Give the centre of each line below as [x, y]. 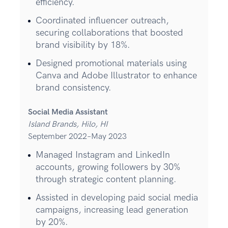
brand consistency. [74, 88]
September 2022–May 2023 [77, 137]
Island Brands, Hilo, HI [68, 125]
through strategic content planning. [106, 180]
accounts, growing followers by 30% [108, 167]
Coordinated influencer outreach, [102, 21]
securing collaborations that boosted [109, 33]
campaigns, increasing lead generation [112, 210]
